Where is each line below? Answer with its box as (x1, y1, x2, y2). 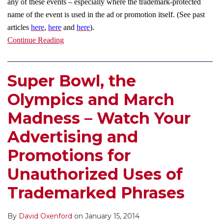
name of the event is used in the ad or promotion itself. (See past (7, 10, 205, 19)
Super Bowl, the (7, 71, 136, 91)
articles (7, 23, 31, 32)
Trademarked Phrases (7, 183, 185, 203)
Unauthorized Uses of (7, 165, 183, 184)
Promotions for (7, 146, 131, 165)
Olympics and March (7, 90, 174, 110)
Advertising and (7, 127, 138, 147)
